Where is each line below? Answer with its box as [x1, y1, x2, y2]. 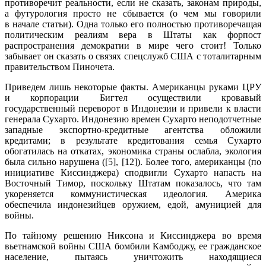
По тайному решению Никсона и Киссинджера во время [5, 230, 261, 240]
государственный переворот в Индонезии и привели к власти [5, 103, 261, 113]
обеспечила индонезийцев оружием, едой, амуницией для [5, 199, 261, 210]
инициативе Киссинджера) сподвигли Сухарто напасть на [5, 167, 261, 178]
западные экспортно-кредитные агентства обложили [5, 124, 261, 135]
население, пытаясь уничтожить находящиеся [5, 251, 261, 262]
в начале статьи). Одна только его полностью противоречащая [5, 18, 261, 29]
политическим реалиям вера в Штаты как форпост [5, 29, 261, 40]
